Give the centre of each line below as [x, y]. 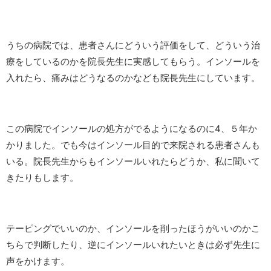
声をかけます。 [38, 261]
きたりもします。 [42, 178]
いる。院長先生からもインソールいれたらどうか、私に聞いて [133, 162]
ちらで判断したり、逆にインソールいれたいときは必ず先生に [133, 245]
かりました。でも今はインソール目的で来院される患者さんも [133, 145]
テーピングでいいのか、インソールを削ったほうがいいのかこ [133, 229]
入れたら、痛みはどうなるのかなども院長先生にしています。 [133, 78]
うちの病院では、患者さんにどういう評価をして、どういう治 [133, 45]
